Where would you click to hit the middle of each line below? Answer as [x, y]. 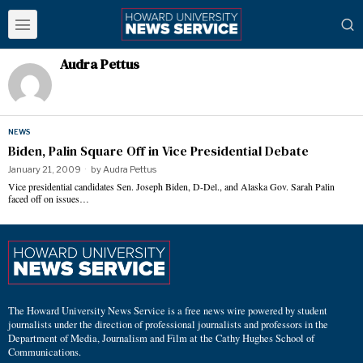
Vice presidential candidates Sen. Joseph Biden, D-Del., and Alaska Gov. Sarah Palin [171, 186]
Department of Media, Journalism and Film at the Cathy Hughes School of [161, 338]
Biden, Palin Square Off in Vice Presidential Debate [158, 151]
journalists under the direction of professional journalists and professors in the [168, 324]
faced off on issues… [49, 199]
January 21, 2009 [45, 169]
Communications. [45, 352]
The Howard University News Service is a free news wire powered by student [168, 310]
